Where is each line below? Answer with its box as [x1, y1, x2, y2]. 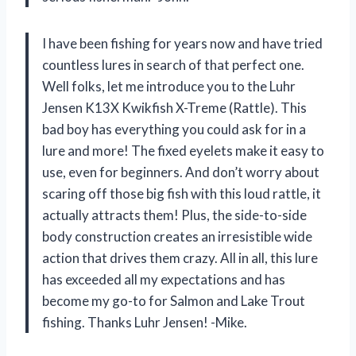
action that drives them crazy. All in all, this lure [42, 250, 318, 267]
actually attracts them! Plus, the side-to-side [42, 207, 307, 224]
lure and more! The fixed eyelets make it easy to [42, 142, 324, 160]
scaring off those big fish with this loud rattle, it [42, 185, 321, 203]
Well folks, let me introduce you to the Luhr [42, 78, 296, 95]
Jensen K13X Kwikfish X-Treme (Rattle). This [42, 99, 307, 117]
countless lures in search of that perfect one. [42, 56, 304, 74]
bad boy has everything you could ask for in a [42, 121, 306, 138]
